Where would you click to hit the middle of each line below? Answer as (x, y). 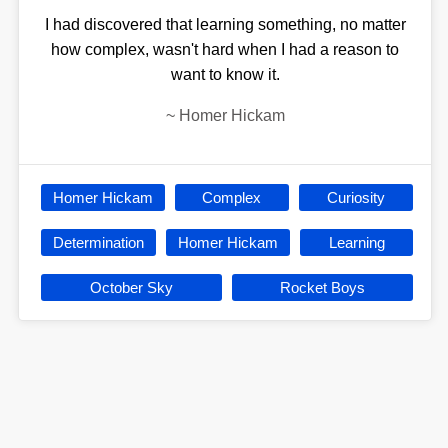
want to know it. (225, 74)
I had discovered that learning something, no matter (225, 24)
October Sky (131, 287)
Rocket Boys (323, 287)
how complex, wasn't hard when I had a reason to (225, 49)
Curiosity (356, 197)
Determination (98, 242)
